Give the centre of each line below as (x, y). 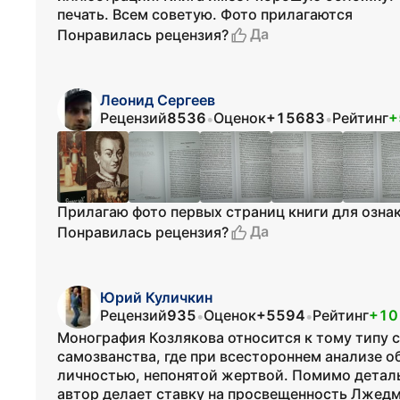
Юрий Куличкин (156, 297)
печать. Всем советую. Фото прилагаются (205, 14)
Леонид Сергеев (158, 100)
